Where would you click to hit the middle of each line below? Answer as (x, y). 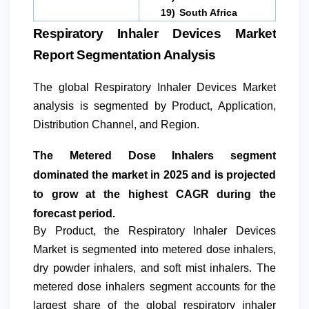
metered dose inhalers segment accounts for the (154, 287)
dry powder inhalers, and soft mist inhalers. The (154, 268)
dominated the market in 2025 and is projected (154, 175)
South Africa (209, 13)
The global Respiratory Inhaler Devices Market (154, 88)
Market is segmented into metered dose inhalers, (154, 250)
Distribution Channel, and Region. (116, 125)
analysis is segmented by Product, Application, (154, 106)
